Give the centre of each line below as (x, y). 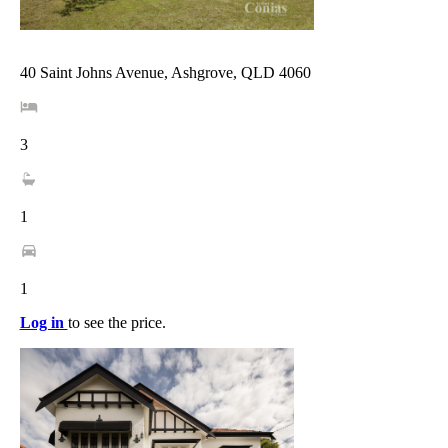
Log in (43, 322)
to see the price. (116, 322)
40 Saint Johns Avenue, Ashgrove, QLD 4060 (165, 72)
